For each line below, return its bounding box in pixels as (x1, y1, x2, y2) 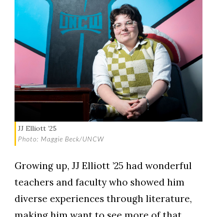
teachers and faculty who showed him (15, 176, 185, 188)
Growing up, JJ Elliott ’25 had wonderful (15, 160, 192, 172)
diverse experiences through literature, (15, 193, 192, 205)
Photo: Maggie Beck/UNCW (17, 134, 104, 143)
